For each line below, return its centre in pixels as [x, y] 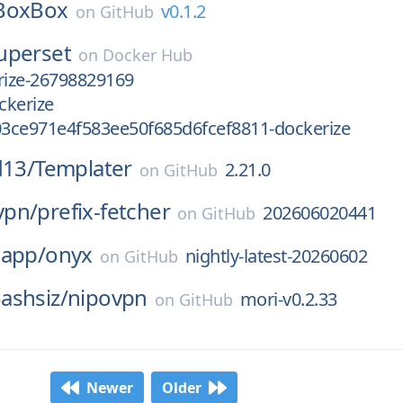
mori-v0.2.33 [288, 299]
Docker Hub [148, 55]
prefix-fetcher [104, 211]
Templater [83, 168]
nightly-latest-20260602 [276, 256]
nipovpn [107, 297]
